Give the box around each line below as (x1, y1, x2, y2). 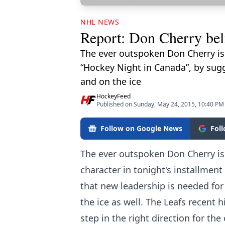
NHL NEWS (80, 17, 120, 27)
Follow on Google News (100, 124, 182, 134)
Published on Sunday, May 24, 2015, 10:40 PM (96, 100, 224, 109)
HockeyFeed (96, 92, 131, 101)
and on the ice (80, 75, 141, 88)
